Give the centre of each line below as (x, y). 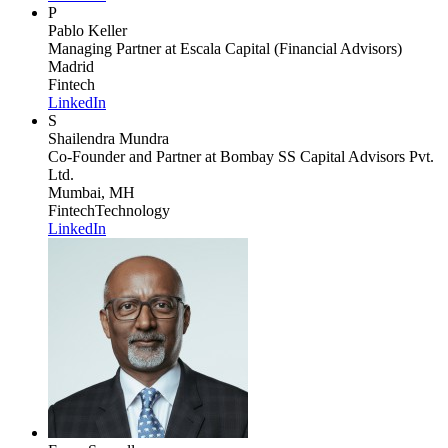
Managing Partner (104, 48)
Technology (132, 210)
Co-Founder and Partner (124, 156)
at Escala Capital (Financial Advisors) (281, 48)
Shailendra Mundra (108, 138)
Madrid (71, 66)
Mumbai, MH (91, 192)
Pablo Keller (87, 30)
